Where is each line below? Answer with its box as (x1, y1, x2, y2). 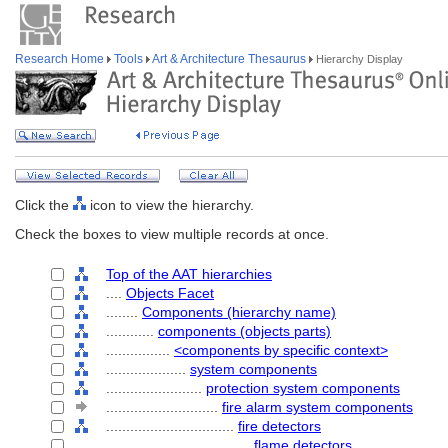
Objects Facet (126, 285, 214, 301)
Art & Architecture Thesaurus (150, 52, 309, 66)
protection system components (206, 380, 400, 396)
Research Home (15, 52, 107, 66)
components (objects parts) (158, 323, 331, 339)
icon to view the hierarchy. (86, 197, 254, 213)
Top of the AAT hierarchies (106, 266, 272, 282)
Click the (15, 197, 73, 213)
